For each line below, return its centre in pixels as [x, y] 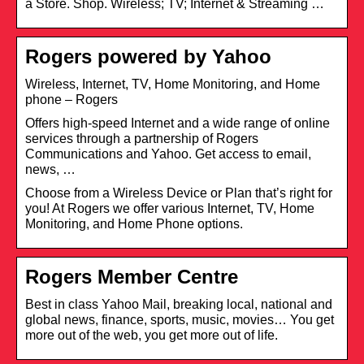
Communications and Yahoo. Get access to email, [168, 154]
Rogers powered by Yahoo [148, 56]
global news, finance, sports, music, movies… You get [180, 319]
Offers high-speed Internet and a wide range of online [178, 123]
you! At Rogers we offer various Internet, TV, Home [170, 208]
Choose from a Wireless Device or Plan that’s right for [179, 193]
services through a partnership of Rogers [142, 138]
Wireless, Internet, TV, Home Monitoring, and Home [173, 84]
